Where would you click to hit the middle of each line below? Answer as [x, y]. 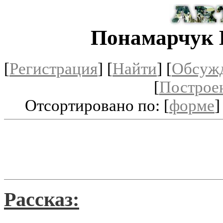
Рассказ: [42, 199]
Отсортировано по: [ [97, 105]
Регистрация [54, 68]
